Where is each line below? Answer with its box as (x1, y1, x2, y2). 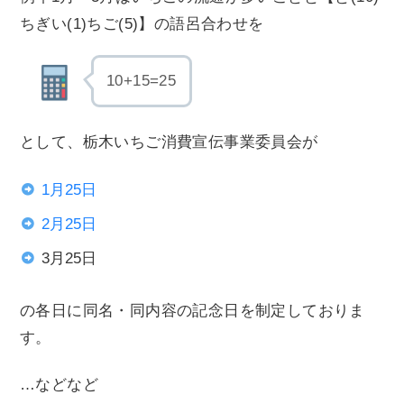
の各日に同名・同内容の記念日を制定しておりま (20, 302, 365, 320)
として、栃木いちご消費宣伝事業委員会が (20, 133, 318, 151)
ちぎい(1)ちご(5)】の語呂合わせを (20, 15, 264, 33)
